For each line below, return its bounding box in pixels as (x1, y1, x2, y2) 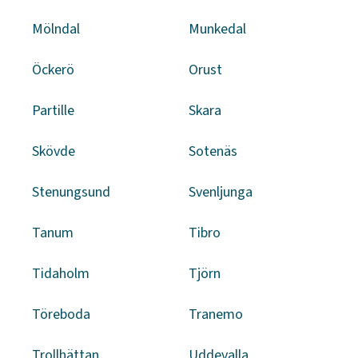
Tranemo (189, 304, 243, 324)
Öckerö (32, 59, 74, 80)
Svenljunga (189, 181, 253, 202)
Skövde (32, 141, 75, 161)
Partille (32, 100, 74, 121)
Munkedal (189, 18, 246, 39)
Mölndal (32, 18, 80, 39)
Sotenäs (189, 141, 237, 161)
